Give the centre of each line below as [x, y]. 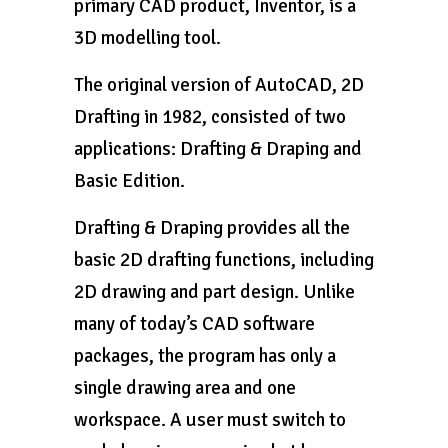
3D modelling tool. [147, 38]
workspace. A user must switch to [210, 420]
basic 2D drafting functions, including [224, 260]
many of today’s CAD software [194, 324]
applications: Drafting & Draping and [218, 149]
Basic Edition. [129, 181]
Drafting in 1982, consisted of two [210, 117]
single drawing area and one [185, 388]
